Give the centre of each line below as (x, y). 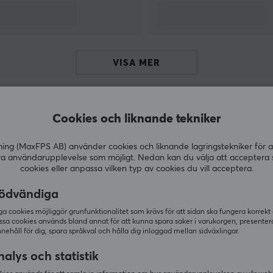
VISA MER (136, 63)
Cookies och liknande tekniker (136, 119)
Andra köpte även (136, 141)
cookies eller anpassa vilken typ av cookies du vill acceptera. (136, 169)
